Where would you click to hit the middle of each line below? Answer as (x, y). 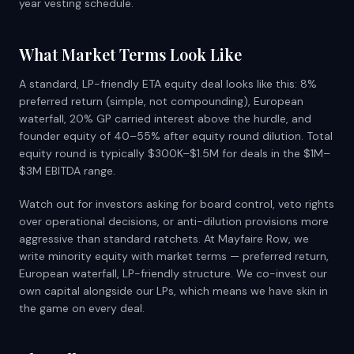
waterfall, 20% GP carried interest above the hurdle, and (165, 119)
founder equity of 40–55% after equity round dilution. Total (176, 136)
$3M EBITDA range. (67, 171)
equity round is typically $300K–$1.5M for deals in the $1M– (175, 153)
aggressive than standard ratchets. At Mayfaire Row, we (164, 239)
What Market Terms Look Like (130, 54)
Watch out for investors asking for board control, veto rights (177, 204)
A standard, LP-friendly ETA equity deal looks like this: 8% (168, 84)
